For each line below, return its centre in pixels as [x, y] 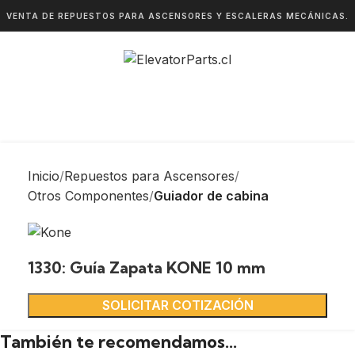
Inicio [44, 176]
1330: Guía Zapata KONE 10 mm [147, 268]
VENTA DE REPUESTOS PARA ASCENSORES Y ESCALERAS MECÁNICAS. [177, 15]
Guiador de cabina [211, 196]
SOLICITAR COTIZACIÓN [177, 305]
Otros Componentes [88, 196]
